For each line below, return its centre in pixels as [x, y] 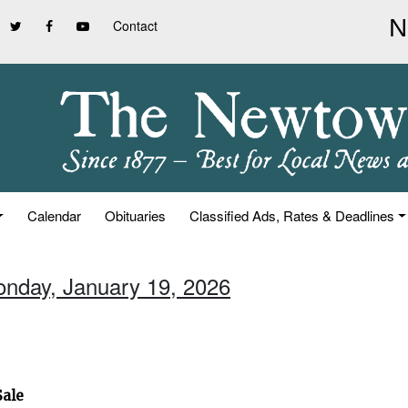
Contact [135, 25]
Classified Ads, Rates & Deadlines [292, 215]
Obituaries [136, 215]
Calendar [55, 215]
